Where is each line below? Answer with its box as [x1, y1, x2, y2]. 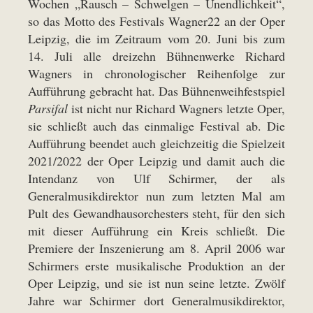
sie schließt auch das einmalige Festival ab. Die [28, 117, 285, 135]
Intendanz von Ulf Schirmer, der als [28, 170, 285, 187]
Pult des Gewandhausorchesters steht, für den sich [28, 205, 285, 222]
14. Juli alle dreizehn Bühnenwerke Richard [28, 48, 285, 65]
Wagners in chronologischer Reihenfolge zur [28, 65, 285, 82]
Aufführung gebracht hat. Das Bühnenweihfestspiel [28, 82, 285, 100]
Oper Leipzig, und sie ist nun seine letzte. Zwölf [28, 275, 285, 292]
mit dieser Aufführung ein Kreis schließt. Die [28, 222, 285, 240]
